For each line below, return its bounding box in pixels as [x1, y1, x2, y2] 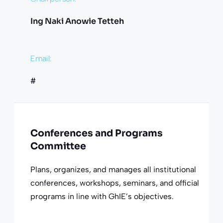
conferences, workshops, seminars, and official [30, 178, 199, 188]
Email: [30, 53, 51, 63]
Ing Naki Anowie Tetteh [30, 15, 124, 26]
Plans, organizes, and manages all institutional [30, 164, 196, 174]
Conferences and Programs [30, 127, 163, 139]
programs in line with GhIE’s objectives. [30, 191, 174, 201]
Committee [30, 140, 86, 152]
